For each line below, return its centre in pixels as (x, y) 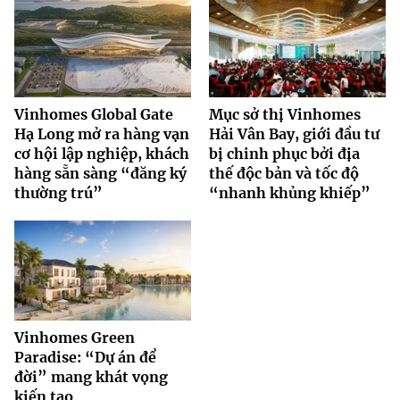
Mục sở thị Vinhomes (285, 115)
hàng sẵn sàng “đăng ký (100, 174)
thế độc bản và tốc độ (284, 174)
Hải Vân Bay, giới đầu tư (294, 134)
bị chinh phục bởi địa (284, 154)
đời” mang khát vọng (91, 376)
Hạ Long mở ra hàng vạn (102, 134)
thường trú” (58, 193)
